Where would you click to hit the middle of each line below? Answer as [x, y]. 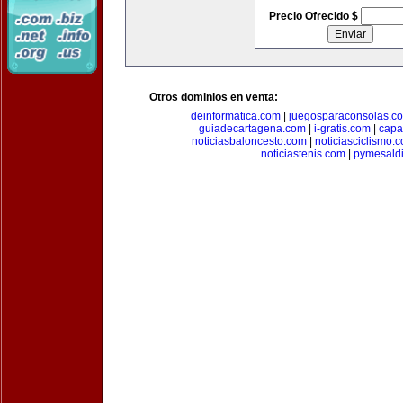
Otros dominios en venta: [214, 97]
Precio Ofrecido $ [314, 16]
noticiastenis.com [303, 154]
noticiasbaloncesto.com [249, 141]
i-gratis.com [342, 129]
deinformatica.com [236, 116]
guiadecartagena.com [252, 129]
